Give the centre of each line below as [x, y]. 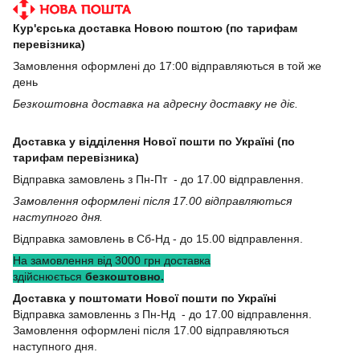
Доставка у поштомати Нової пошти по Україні [146, 299]
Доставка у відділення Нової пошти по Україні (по [154, 142]
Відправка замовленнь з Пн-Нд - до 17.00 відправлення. [162, 315]
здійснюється [49, 277]
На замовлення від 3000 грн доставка [112, 261]
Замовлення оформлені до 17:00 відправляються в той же [167, 66]
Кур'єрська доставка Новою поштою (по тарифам [155, 29]
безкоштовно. [125, 277]
